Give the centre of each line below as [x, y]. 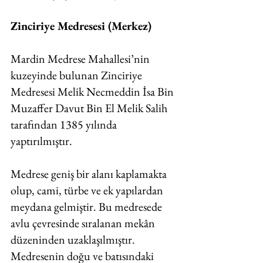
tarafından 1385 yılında [65, 124]
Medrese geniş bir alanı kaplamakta [90, 174]
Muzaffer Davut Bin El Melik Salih [90, 108]
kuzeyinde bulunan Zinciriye [77, 75]
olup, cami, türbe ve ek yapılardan [88, 190]
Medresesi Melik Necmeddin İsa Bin [93, 92]
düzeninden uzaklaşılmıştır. [74, 240]
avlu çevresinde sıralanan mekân [84, 223]
